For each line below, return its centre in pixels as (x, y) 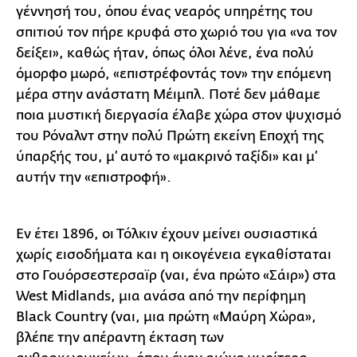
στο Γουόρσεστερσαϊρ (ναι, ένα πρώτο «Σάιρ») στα (176, 275)
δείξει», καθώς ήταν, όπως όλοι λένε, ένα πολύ (165, 53)
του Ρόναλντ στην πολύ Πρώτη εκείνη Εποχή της (170, 136)
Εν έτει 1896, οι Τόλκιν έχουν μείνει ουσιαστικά (167, 234)
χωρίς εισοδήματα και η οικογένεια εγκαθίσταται (174, 255)
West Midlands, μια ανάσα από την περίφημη (161, 296)
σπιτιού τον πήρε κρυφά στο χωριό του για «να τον (177, 32)
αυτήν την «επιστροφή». (97, 177)
